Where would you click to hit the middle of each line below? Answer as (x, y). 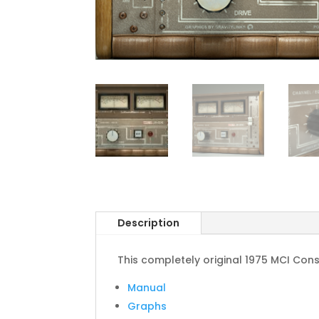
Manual (147, 287)
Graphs (147, 306)
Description (149, 223)
